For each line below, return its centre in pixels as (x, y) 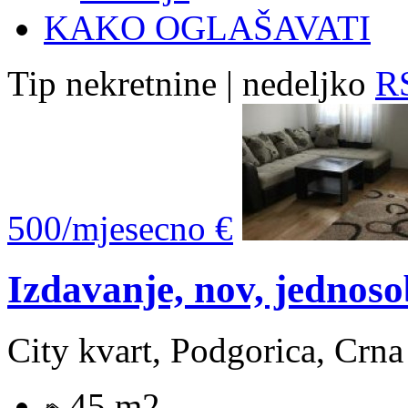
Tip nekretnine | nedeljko (187, 83)
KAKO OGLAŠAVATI (207, 27)
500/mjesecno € (120, 228)
